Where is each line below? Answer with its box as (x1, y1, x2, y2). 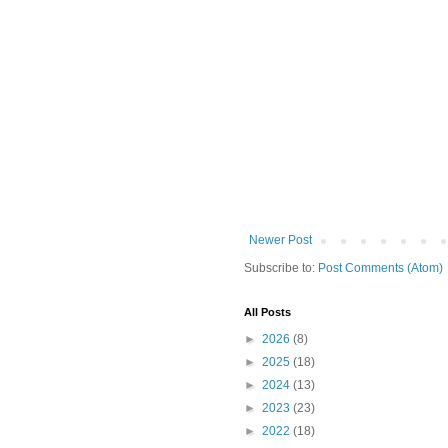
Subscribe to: (244, 260, 318, 275)
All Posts (244, 305, 291, 318)
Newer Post (249, 232, 312, 247)
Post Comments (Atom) (318, 260, 443, 275)
